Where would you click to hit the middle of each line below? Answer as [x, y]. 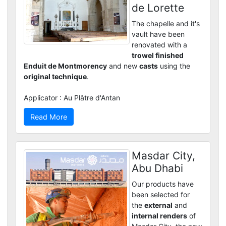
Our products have [162, 184]
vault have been [158, 34]
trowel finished [157, 55]
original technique [55, 76]
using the [174, 66]
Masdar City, [163, 155]
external [158, 205]
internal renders [159, 215]
